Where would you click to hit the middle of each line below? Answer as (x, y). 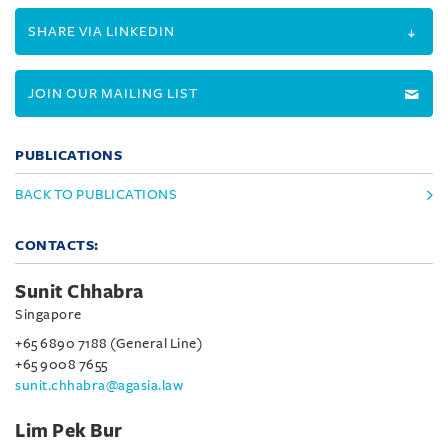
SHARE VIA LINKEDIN (101, 31)
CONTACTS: (57, 245)
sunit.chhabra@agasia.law (99, 385)
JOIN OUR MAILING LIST (113, 93)
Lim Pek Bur (69, 431)
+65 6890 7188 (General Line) (108, 343)
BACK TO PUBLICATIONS (96, 194)
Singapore (48, 314)
